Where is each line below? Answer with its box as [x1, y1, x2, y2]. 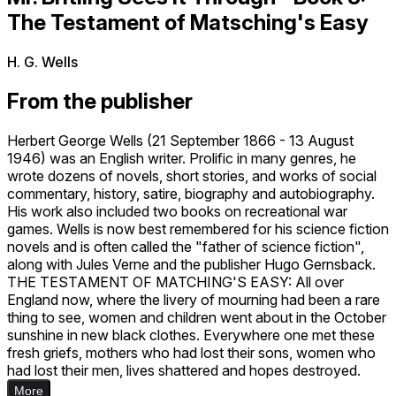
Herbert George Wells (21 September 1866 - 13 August [7, 131, 354, 149]
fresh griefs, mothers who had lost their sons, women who [7, 343, 376, 362]
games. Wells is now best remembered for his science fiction [7, 219, 389, 238]
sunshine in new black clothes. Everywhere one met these [7, 325, 375, 344]
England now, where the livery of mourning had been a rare [7, 290, 380, 308]
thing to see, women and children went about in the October [7, 308, 386, 326]
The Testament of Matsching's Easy [7, 10, 369, 36]
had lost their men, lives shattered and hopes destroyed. [7, 361, 361, 379]
